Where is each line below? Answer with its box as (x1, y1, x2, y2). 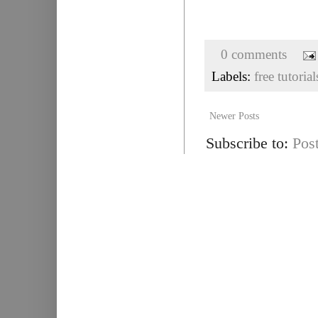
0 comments (220, 47, 287, 62)
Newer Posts (209, 111, 259, 122)
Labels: (212, 69, 254, 84)
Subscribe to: (206, 135, 292, 153)
